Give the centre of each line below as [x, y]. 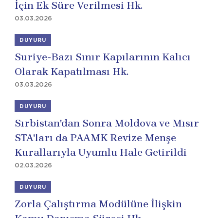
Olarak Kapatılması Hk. [72, 72]
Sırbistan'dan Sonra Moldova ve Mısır [107, 123]
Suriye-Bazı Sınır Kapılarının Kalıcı [103, 57]
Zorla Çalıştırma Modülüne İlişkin [98, 204]
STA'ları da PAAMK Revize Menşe [95, 138]
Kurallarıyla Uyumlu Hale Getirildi [101, 152]
